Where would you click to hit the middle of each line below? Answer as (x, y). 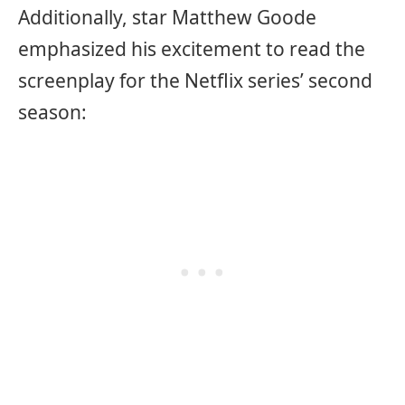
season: (52, 113)
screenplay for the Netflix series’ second (195, 81)
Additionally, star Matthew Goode (167, 18)
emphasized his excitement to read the (192, 49)
